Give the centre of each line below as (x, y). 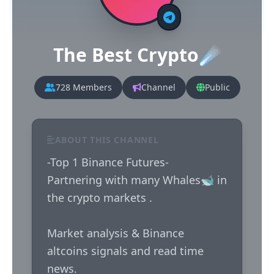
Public (217, 87)
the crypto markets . (101, 198)
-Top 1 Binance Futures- (108, 162)
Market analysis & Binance (116, 233)
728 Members (83, 87)
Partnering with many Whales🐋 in (137, 180)
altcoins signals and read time (125, 251)
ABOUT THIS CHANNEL (107, 140)
